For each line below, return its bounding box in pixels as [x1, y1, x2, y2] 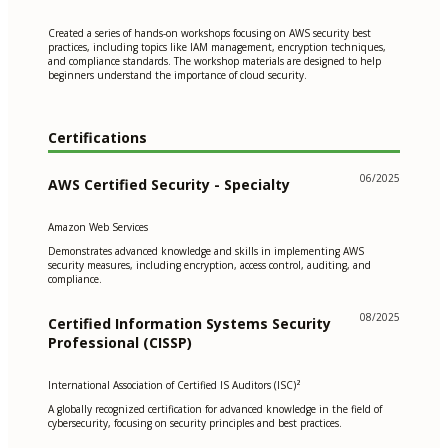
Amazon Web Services [48, 219, 148, 234]
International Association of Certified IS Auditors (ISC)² [48, 377, 301, 392]
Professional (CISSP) [48, 332, 192, 352]
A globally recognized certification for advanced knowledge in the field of [48, 401, 382, 416]
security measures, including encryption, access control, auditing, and [48, 257, 371, 272]
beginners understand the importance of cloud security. [48, 68, 307, 83]
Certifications [48, 128, 147, 148]
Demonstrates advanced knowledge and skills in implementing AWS [48, 243, 364, 258]
